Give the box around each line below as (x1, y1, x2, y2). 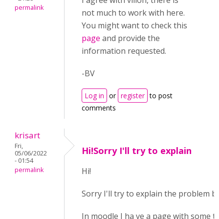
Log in (85, 91, 104, 100)
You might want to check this (82, 20, 187, 31)
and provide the (102, 33, 160, 44)
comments (82, 103, 116, 112)
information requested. (82, 45, 166, 56)
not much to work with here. (82, 7, 185, 18)
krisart (15, 130, 40, 141)
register (121, 91, 145, 100)
